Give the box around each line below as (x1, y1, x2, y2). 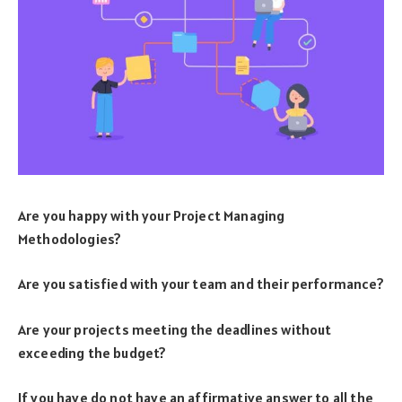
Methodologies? (18, 229, 122, 248)
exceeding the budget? (18, 343, 167, 362)
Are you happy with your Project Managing (18, 205, 285, 224)
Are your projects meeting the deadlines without (18, 319, 332, 338)
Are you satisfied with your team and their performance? (18, 275, 384, 293)
